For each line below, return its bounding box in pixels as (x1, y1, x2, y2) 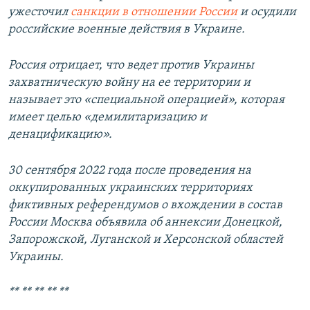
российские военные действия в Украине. (8, 23, 245, 37)
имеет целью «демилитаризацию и (8, 111, 207, 125)
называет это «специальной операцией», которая (8, 93, 284, 107)
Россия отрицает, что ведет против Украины (8, 59, 254, 73)
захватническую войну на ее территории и (8, 76, 250, 90)
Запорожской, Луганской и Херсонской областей (8, 233, 283, 247)
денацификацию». (8, 128, 112, 142)
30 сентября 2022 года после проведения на (8, 164, 251, 178)
